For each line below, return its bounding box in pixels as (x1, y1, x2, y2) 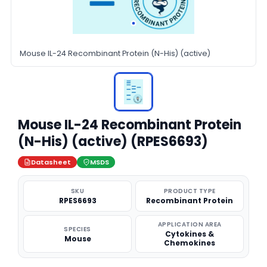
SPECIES (64, 224, 91, 234)
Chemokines (164, 238, 215, 248)
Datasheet (31, 157, 71, 167)
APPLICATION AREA (157, 220, 222, 229)
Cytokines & (165, 229, 214, 239)
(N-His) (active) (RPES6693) (18, 132, 208, 151)
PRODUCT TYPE (163, 187, 216, 195)
